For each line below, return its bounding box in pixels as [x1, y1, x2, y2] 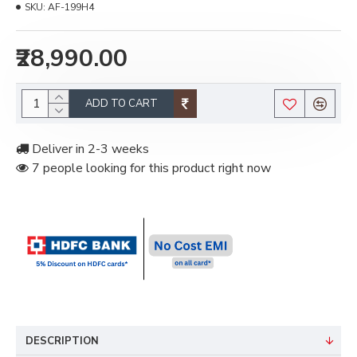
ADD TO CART [85, 96, 158, 111]
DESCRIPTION [25, 333, 99, 348]
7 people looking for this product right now [29, 159, 271, 177]
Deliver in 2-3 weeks [29, 140, 149, 158]
